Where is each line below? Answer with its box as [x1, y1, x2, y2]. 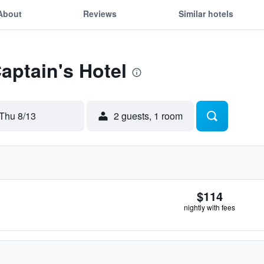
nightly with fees [184, 202, 235, 212]
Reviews [83, 7, 117, 19]
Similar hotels [178, 7, 233, 19]
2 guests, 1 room [114, 109, 183, 123]
